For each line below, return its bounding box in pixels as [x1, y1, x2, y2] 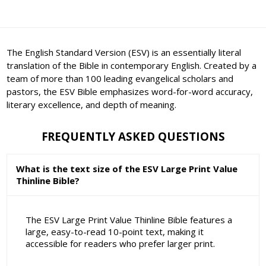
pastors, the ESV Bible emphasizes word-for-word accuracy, [7, 85, 254, 97]
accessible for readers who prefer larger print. [25, 237, 215, 250]
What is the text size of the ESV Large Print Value [16, 162, 238, 175]
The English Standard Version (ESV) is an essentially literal [7, 46, 242, 58]
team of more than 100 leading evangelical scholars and [7, 72, 234, 84]
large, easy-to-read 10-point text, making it [25, 226, 204, 238]
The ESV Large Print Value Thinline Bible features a [25, 214, 232, 226]
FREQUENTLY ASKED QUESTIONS [41, 129, 225, 144]
